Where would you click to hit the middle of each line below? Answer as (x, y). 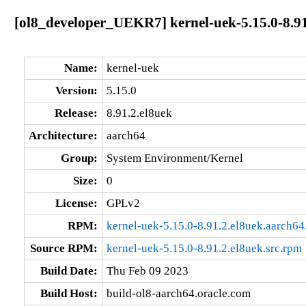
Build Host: (69, 293)
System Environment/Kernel (175, 158)
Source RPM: (64, 248)
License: (76, 203)
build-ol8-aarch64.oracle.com (178, 293)
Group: (79, 158)
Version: (76, 90)
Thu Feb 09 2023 (147, 270)
